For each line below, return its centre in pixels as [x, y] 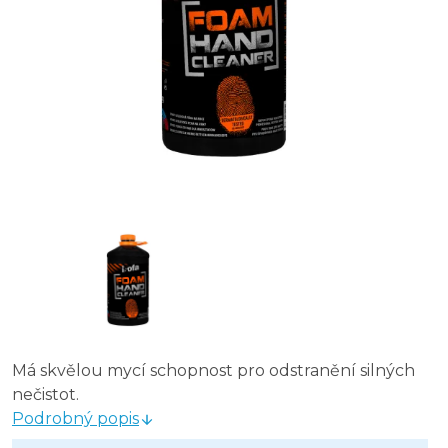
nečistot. [45, 394]
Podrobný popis [75, 418]
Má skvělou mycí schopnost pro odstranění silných [213, 370]
